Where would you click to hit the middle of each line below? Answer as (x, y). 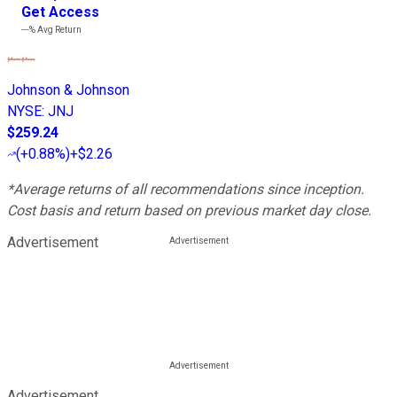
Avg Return (58, 30)
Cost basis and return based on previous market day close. (189, 211)
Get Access (60, 12)
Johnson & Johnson (68, 90)
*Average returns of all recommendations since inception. (186, 190)
